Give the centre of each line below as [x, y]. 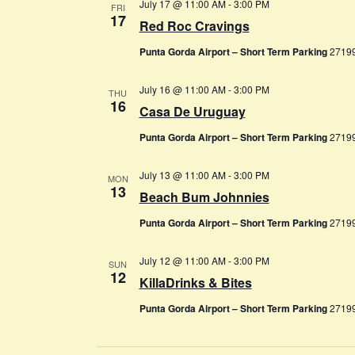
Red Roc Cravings [194, 25]
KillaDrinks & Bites [195, 282]
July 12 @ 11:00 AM [182, 260]
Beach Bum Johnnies [204, 197]
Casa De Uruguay [192, 111]
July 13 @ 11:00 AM [182, 174]
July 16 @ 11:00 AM [182, 89]
